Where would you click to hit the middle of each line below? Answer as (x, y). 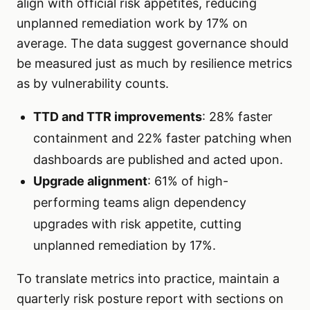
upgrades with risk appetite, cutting (137, 224)
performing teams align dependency (140, 203)
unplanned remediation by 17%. (125, 246)
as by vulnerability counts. (93, 84)
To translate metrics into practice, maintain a (148, 279)
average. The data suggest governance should (153, 44)
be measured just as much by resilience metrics (154, 64)
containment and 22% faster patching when (163, 138)
